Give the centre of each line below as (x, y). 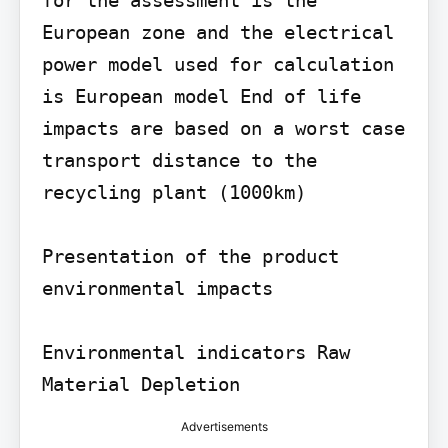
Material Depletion (140, 383)
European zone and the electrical (217, 31)
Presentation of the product (190, 255)
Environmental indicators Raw (195, 351)
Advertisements (224, 426)
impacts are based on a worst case (223, 127)
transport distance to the (179, 159)
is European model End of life (201, 95)
